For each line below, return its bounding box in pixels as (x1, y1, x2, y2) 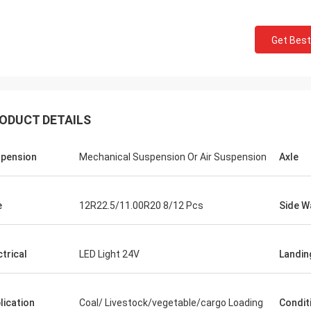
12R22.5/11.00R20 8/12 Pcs (79, 200, 203, 211)
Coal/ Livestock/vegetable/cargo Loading (79, 297, 263, 308)
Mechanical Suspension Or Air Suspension (79, 151, 267, 162)
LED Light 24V (79, 249, 140, 260)
